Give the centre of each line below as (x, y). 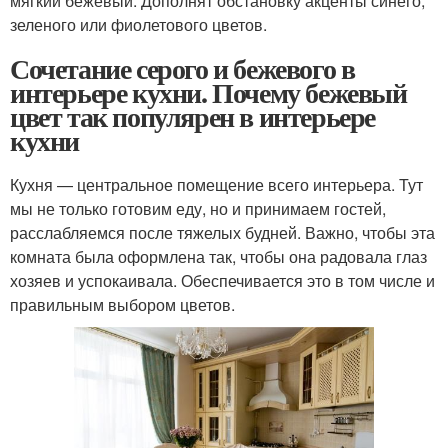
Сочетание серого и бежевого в (182, 69)
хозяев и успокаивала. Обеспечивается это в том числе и (222, 281)
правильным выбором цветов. (122, 305)
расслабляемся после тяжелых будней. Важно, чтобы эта (222, 233)
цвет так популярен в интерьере (193, 117)
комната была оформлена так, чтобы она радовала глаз (218, 257)
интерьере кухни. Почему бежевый (208, 93)
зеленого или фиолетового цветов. (138, 25)
